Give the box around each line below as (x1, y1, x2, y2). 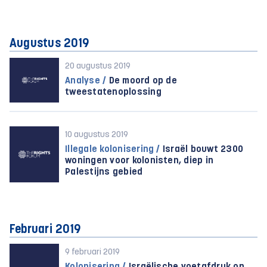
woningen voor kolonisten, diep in (65, 156, 214, 166)
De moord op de (106, 76, 177, 86)
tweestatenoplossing (65, 88, 162, 97)
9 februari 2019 (65, 248, 120, 257)
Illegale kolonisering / (65, 145, 160, 154)
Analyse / (65, 76, 107, 86)
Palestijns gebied (65, 167, 143, 177)
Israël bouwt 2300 (160, 145, 244, 154)
